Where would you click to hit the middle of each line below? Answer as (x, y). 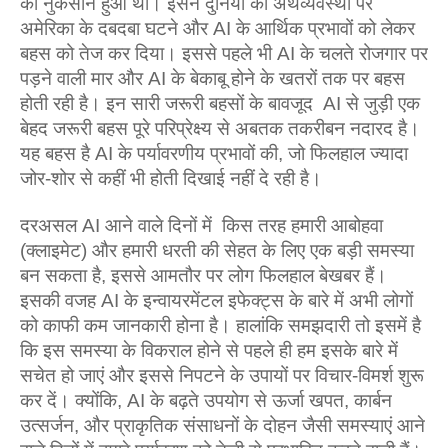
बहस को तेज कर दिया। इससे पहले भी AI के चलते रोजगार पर (224, 53)
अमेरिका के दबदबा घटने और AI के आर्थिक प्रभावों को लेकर (217, 28)
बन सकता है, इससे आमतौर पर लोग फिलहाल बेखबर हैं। (203, 275)
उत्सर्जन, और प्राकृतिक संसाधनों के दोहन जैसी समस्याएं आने (222, 425)
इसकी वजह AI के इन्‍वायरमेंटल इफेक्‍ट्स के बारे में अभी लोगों (216, 300)
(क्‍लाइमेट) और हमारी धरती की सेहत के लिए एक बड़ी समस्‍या (217, 250)
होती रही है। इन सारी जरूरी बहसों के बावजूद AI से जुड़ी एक (220, 103)
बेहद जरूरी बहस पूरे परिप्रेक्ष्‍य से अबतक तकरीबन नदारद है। (222, 128)
